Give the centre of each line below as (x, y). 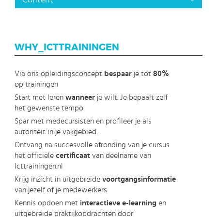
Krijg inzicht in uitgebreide (58, 179)
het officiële (35, 156)
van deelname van (121, 156)
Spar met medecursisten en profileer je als (83, 121)
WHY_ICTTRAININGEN (67, 48)
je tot (142, 74)
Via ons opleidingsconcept (59, 74)
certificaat (73, 156)
